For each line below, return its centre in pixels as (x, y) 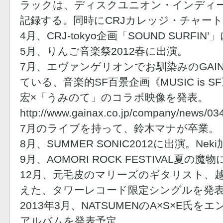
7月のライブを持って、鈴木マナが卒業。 (119, 128)
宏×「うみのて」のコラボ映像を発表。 (114, 97)
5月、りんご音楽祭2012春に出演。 (104, 51)
